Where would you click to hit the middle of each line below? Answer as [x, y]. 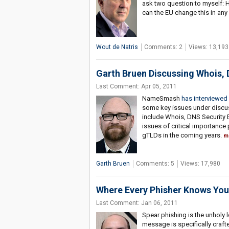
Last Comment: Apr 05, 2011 [136, 86]
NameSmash [162, 98]
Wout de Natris [117, 47]
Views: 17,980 [200, 163]
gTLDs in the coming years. [182, 135]
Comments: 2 [163, 47]
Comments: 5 [155, 163]
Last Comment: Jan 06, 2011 [137, 203]
